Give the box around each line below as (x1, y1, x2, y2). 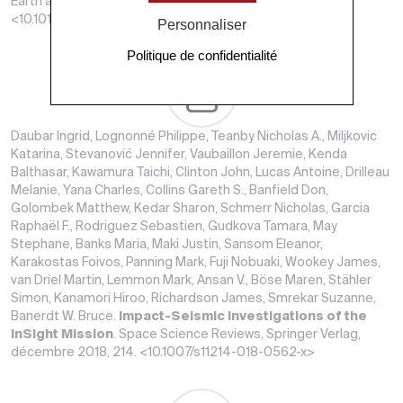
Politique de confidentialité (126, 47, 277, 63)
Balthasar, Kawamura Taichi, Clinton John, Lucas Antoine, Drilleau (11, 166, 390, 179)
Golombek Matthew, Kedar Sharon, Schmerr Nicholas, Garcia (11, 202, 370, 215)
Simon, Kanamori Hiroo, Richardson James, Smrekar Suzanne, (11, 292, 376, 305)
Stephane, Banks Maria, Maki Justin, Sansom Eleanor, (11, 238, 323, 251)
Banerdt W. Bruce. (11, 310, 119, 323)
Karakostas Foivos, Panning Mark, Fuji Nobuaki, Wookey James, (11, 256, 381, 269)
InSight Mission (11, 328, 113, 341)
